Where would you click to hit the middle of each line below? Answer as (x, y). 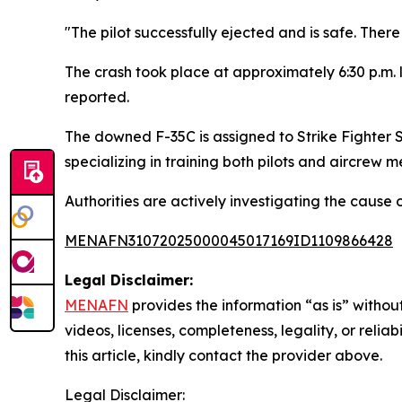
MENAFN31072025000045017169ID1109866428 (229, 240)
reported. (97, 97)
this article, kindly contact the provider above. (223, 355)
